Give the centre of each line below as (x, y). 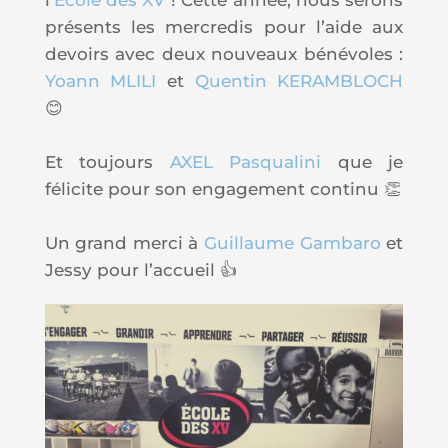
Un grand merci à (121, 242)
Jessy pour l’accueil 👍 (140, 269)
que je (370, 161)
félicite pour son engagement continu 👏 (222, 188)
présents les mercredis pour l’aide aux (224, 26)
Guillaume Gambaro (292, 242)
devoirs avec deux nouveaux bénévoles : (224, 53)
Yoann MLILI (100, 80)
